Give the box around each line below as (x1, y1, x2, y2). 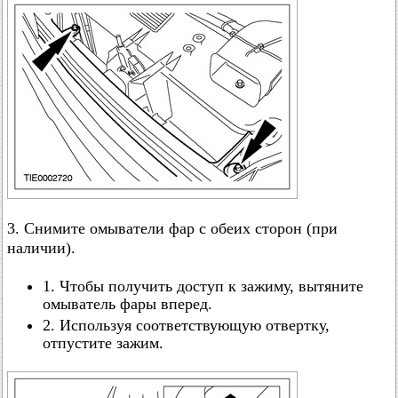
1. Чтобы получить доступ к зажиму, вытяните (43, 277, 363, 295)
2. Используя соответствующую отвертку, (43, 316, 330, 334)
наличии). (7, 239, 76, 257)
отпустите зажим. (43, 334, 163, 352)
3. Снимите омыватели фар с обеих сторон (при (7, 219, 338, 237)
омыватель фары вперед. (43, 295, 212, 313)
